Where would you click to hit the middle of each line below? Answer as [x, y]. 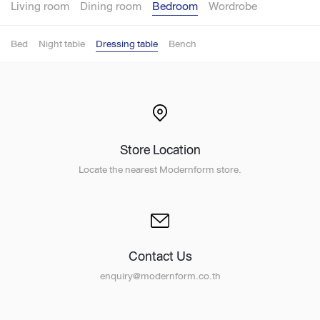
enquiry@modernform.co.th [160, 276]
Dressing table [127, 44]
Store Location [160, 150]
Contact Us [160, 256]
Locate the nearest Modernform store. [160, 170]
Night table [62, 44]
